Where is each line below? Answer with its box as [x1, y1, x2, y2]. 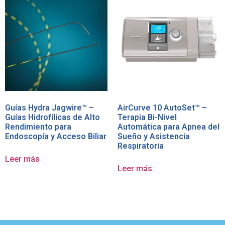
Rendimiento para [5, 122, 71, 132]
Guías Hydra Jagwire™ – [5, 103, 94, 113]
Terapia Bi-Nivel [118, 113, 177, 123]
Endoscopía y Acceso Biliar [5, 132, 106, 142]
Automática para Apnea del [118, 122, 219, 132]
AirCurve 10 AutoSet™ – [118, 103, 207, 113]
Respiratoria [118, 141, 164, 151]
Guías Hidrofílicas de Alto [5, 113, 100, 123]
